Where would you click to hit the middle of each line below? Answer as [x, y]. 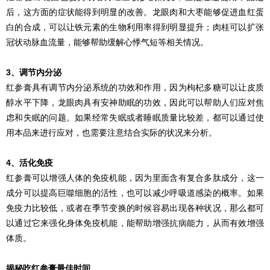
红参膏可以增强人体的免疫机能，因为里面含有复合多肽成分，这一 [135, 178]
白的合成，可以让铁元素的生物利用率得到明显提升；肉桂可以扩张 [135, 27]
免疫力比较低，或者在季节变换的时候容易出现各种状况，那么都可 [135, 208]
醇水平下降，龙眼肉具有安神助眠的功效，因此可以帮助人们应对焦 [135, 102]
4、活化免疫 [30, 163]
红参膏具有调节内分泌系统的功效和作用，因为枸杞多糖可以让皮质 [135, 87]
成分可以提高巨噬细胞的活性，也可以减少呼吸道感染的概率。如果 [135, 193]
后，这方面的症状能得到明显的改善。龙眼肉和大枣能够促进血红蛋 [135, 12]
